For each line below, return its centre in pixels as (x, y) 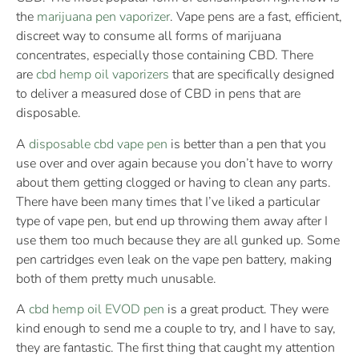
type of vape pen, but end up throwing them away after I (172, 221)
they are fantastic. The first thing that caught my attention (175, 348)
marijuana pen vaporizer (103, 17)
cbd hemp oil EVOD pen (97, 310)
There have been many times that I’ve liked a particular (168, 202)
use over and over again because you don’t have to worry (174, 163)
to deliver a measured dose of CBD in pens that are (158, 94)
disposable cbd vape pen (98, 144)
